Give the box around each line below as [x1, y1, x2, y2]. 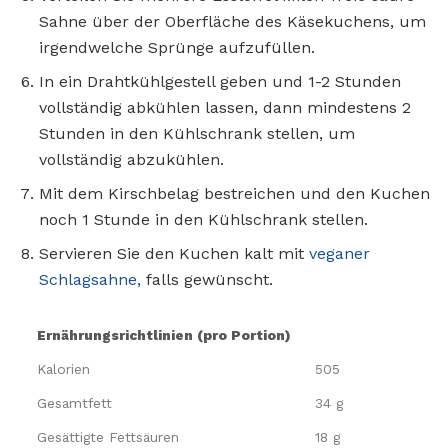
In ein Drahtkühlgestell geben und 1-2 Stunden [39, 71, 401, 91]
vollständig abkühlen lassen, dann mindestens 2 [39, 97, 411, 117]
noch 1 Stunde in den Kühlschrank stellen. [39, 209, 368, 229]
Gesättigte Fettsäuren [37, 428, 179, 445]
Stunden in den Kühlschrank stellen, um [39, 123, 355, 143]
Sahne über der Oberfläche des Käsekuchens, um [39, 11, 426, 31]
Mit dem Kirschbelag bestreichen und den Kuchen [39, 183, 430, 203]
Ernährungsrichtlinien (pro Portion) [37, 326, 291, 343]
